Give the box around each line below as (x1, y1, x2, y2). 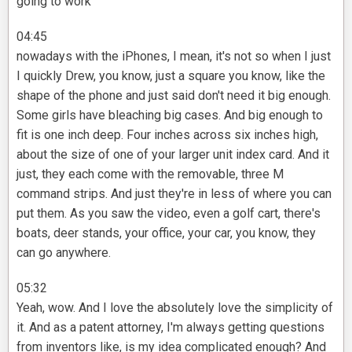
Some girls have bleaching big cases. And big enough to (16, 108, 323, 123)
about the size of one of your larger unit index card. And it (16, 147, 329, 163)
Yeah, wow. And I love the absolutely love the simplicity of (16, 300, 333, 316)
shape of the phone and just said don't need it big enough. (16, 88, 331, 104)
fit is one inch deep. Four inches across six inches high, (16, 127, 318, 143)
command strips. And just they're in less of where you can (16, 186, 332, 202)
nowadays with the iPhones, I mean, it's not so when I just (16, 49, 331, 64)
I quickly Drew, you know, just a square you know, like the (16, 68, 325, 84)
